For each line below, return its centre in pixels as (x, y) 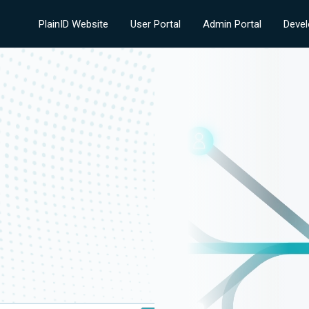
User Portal (155, 24)
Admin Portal (232, 24)
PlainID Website (73, 24)
